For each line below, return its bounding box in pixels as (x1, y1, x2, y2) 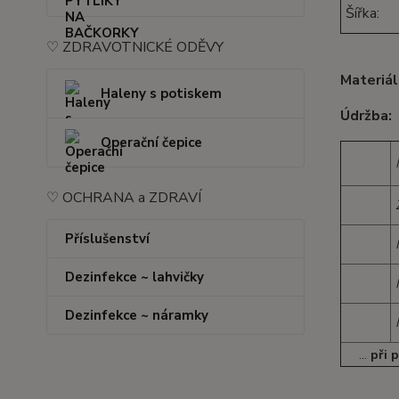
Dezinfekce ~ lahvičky (65, 267, 204, 286)
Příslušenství (65, 229, 150, 248)
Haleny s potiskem (101, 84, 222, 102)
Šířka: (341, 4, 379, 23)
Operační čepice (101, 133, 202, 151)
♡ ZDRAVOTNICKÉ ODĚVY (46, 37, 224, 57)
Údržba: (339, 106, 392, 126)
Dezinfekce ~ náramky (65, 305, 208, 324)
